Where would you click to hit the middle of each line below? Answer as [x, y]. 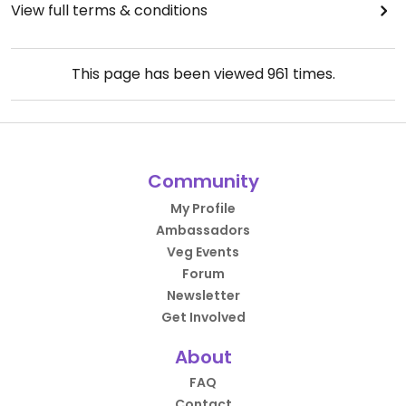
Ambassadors [203, 231]
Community [203, 182]
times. [312, 74]
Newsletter [203, 296]
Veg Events [203, 252]
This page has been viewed [169, 74]
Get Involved [203, 318]
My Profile [203, 209]
